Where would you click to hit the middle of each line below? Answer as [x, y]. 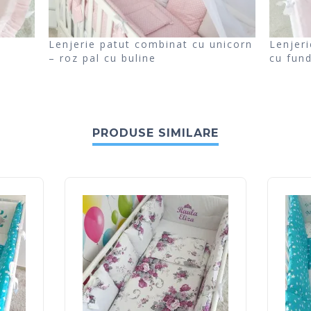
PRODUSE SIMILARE [155, 133]
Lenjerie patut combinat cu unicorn [150, 44]
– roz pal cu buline [102, 58]
